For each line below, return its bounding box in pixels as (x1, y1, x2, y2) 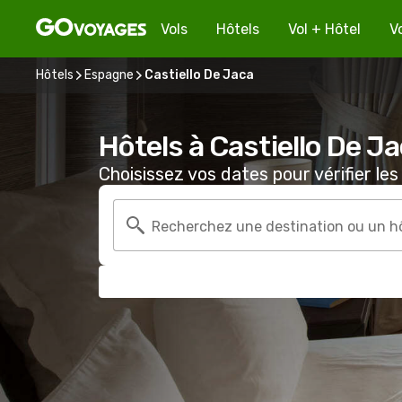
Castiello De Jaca (144, 67, 254, 83)
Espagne (84, 67, 134, 83)
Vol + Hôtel (288, 20, 361, 38)
